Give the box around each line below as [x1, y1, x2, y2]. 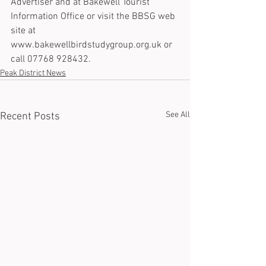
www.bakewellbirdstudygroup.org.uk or [11, 39, 175, 51]
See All [166, 110, 190, 120]
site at [11, 25, 38, 37]
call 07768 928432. [11, 53, 91, 65]
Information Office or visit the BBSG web [11, 11, 178, 23]
